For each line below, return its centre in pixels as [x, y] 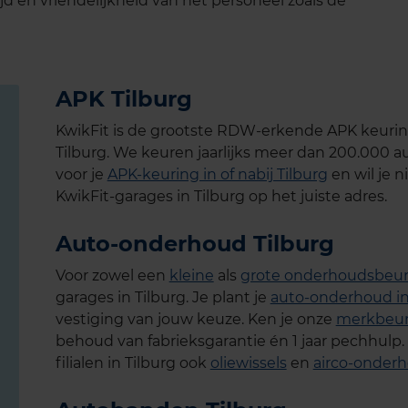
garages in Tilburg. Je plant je [163, 297]
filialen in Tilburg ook [133, 362]
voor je [81, 174]
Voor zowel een [112, 275]
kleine [191, 275]
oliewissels [248, 362]
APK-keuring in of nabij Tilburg [217, 174]
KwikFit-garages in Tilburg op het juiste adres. [221, 196]
